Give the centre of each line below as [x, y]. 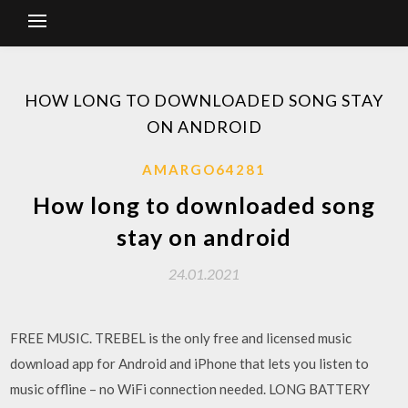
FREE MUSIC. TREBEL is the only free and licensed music [181, 338]
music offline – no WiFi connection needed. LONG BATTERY [190, 389]
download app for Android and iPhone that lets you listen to [190, 363]
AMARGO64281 [204, 169]
